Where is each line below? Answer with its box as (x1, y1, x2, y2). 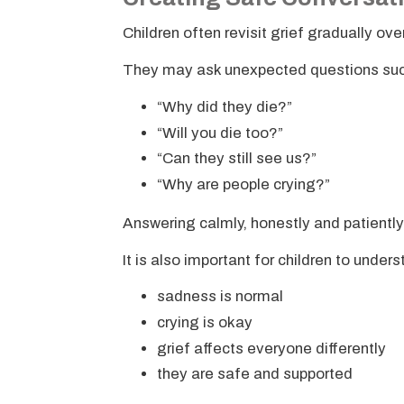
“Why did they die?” (156, 97, 292, 115)
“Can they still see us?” (156, 150, 317, 168)
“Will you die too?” (156, 124, 283, 142)
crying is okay (156, 314, 252, 332)
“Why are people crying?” (156, 175, 330, 193)
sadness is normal (156, 288, 283, 306)
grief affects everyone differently (156, 339, 386, 357)
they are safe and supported (156, 365, 353, 383)
